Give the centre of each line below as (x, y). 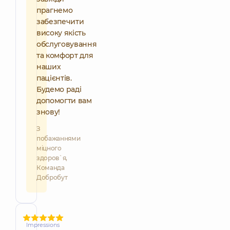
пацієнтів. (54, 78)
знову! (49, 112)
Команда (51, 167)
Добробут (52, 177)
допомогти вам (64, 100)
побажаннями (59, 138)
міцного (49, 148)
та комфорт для (65, 55)
